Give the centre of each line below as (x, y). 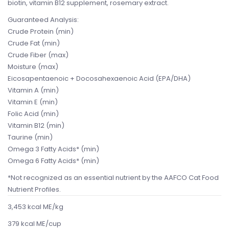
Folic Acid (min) (33, 114)
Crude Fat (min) (34, 43)
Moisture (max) (33, 67)
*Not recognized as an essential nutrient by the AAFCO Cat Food (113, 178)
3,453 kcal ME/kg (36, 207)
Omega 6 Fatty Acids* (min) (53, 161)
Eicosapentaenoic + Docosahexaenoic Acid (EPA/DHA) (99, 79)
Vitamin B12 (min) (36, 126)
